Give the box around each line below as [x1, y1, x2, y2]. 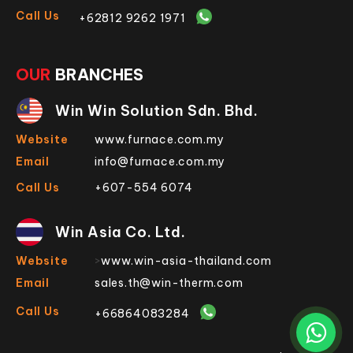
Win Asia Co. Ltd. [55, 222, 186, 241]
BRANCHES [51, 64, 143, 84]
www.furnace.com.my [95, 132, 225, 147]
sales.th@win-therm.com [95, 275, 243, 290]
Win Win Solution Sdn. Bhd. [55, 101, 258, 120]
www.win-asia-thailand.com [101, 253, 272, 268]
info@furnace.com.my [95, 154, 226, 169]
